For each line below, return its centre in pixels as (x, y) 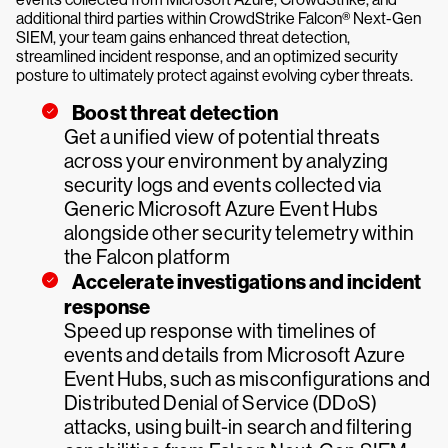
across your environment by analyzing (226, 161)
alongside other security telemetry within (239, 233)
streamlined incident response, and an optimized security (207, 56)
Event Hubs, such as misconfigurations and (247, 379)
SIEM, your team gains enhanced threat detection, (183, 37)
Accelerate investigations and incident (247, 281)
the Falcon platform (147, 257)
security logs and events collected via (223, 185)
